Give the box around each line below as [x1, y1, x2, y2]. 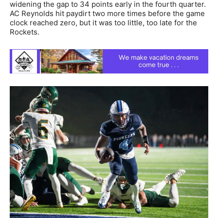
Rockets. [10, 27, 39, 36]
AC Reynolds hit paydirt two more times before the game [10, 8, 205, 18]
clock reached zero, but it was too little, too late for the [10, 18, 197, 27]
